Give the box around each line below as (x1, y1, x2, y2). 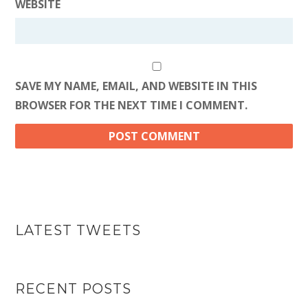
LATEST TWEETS (15, 221, 142, 239)
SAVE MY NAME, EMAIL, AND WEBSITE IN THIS (15, 78, 258, 94)
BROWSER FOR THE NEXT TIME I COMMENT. (15, 98, 248, 113)
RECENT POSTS (15, 280, 132, 297)
